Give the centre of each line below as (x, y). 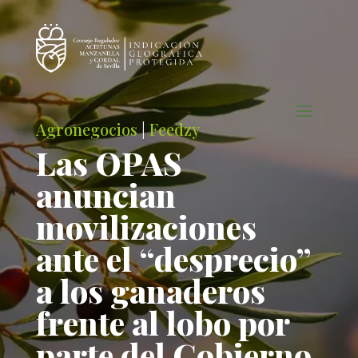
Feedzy (174, 129)
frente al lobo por (162, 322)
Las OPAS (109, 163)
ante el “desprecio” (173, 259)
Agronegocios (86, 129)
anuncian (105, 195)
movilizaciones (146, 227)
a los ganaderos (150, 290)
